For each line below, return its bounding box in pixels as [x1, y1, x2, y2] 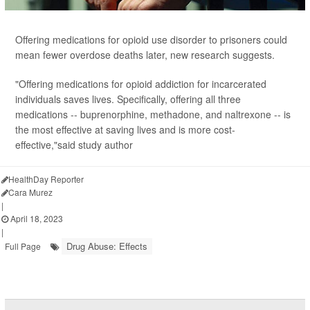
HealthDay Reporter [8, 173, 84, 185]
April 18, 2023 [8, 212, 63, 225]
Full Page [5, 240, 41, 253]
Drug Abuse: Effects [66, 239, 147, 253]
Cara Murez [8, 186, 53, 199]
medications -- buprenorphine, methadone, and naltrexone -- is [15, 107, 291, 122]
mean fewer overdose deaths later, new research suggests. [15, 48, 275, 62]
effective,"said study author [15, 138, 133, 152]
